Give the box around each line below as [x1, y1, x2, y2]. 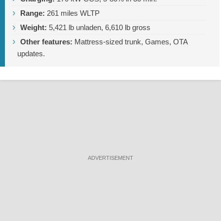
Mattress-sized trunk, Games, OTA [73, 37, 188, 46]
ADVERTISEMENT [88, 154, 133, 161]
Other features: [20, 37, 73, 46]
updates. [17, 49, 45, 58]
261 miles [47, 8, 78, 17]
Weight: [20, 23, 47, 32]
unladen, [74, 23, 105, 32]
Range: [20, 8, 45, 17]
